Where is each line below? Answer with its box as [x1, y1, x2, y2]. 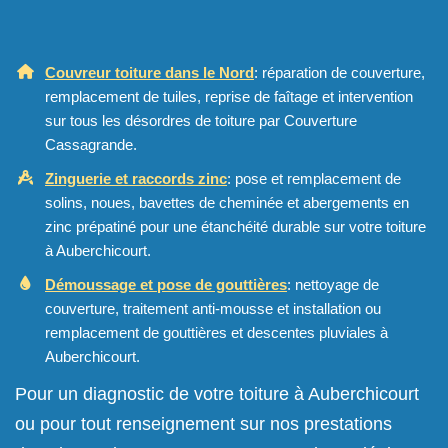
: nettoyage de [287, 275, 379, 293]
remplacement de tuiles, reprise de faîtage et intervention [45, 87, 413, 105]
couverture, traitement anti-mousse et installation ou [45, 299, 381, 317]
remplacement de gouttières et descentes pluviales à [45, 323, 388, 341]
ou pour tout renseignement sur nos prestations [15, 413, 392, 434]
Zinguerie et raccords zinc [45, 169, 227, 187]
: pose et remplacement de [227, 169, 401, 187]
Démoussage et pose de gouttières [45, 275, 287, 293]
